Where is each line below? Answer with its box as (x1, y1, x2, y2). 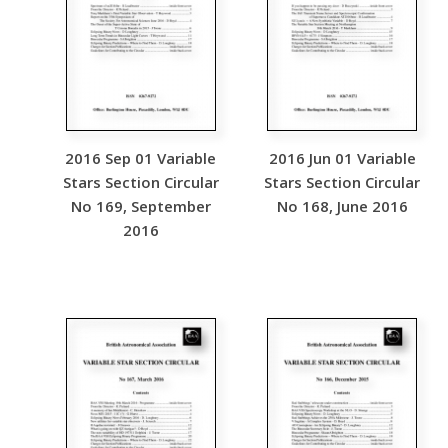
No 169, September (70, 196, 211, 216)
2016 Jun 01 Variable (268, 148, 416, 168)
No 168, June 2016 (276, 196, 408, 216)
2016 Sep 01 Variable (65, 148, 217, 168)
